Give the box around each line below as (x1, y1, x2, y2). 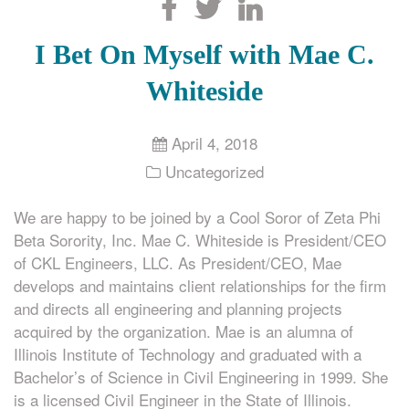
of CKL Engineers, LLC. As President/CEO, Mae (14, 251, 341, 274)
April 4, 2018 (166, 131, 257, 154)
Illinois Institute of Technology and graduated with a (14, 342, 362, 365)
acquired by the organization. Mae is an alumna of (14, 320, 353, 342)
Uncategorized (164, 160, 264, 183)
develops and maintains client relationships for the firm (14, 274, 386, 297)
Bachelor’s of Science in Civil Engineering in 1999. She (14, 365, 388, 388)
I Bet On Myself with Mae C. (35, 39, 374, 69)
